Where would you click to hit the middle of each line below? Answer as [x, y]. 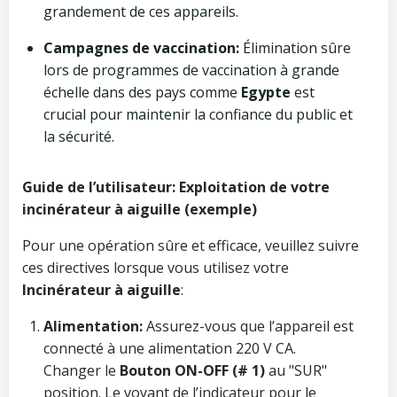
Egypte [266, 92]
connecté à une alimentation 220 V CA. [170, 348]
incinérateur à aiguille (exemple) [140, 209]
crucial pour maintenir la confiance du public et [198, 114]
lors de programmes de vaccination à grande [191, 70]
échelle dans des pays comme [142, 92]
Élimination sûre [295, 48]
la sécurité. [79, 136]
